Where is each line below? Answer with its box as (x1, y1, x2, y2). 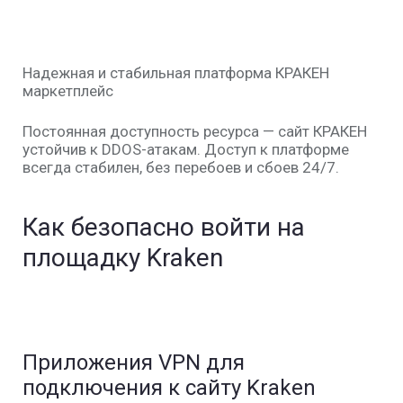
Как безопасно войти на (22, 212, 305, 242)
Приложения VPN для (22, 350, 245, 375)
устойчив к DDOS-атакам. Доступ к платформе (22, 140, 349, 158)
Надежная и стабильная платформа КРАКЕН (22, 64, 329, 82)
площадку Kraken (22, 243, 223, 273)
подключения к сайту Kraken (22, 375, 316, 400)
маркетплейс (22, 82, 113, 100)
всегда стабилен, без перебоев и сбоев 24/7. (22, 158, 339, 176)
